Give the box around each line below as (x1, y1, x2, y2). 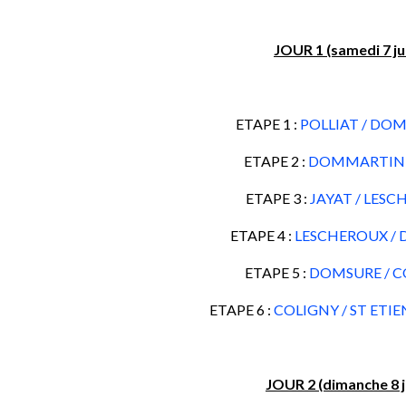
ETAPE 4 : (230, 227, 295, 244)
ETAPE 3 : (245, 189, 310, 207)
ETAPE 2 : (243, 152, 308, 169)
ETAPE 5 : (244, 264, 309, 281)
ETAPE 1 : (235, 115, 300, 132)
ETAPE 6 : (208, 301, 274, 318)
